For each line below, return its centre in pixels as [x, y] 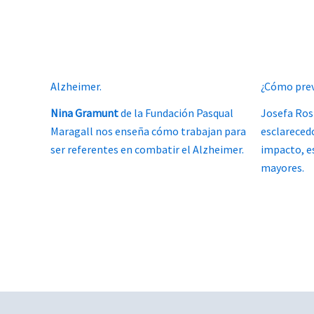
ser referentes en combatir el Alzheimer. [147, 149]
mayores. [282, 167]
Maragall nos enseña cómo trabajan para [148, 131]
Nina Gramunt [84, 112]
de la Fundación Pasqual [176, 112]
